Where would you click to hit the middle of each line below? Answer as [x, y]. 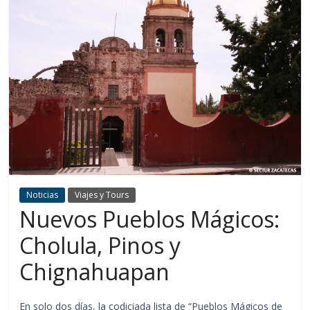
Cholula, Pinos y [100, 245]
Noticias [43, 194]
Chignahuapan [95, 271]
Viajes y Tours [102, 194]
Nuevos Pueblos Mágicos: [150, 219]
